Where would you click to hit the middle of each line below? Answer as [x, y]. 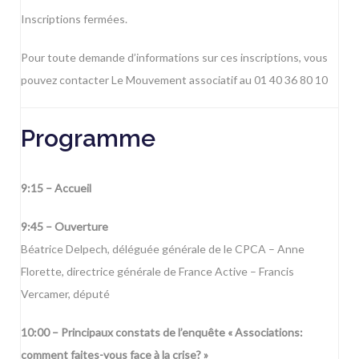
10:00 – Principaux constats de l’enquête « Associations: [162, 333]
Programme [88, 139]
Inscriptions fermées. [74, 19]
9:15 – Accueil [56, 188]
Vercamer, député [65, 294]
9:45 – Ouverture [65, 227]
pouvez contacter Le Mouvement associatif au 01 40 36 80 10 [174, 80]
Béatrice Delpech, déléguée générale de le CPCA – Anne [163, 249]
